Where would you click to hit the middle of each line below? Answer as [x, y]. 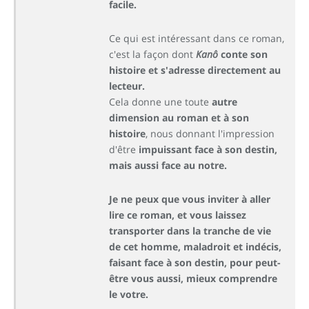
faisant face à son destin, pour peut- [195, 262]
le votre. [129, 294]
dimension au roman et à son [179, 117]
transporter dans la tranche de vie [190, 230]
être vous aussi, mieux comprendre [193, 278]
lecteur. [127, 86]
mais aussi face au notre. [168, 165]
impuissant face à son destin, [208, 149]
